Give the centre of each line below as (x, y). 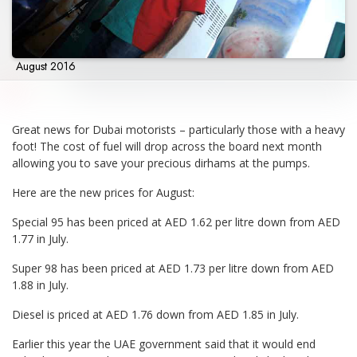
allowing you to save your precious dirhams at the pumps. (161, 163)
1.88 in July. (40, 285)
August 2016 (46, 67)
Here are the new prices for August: (103, 193)
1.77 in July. (40, 239)
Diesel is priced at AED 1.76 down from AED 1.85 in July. (155, 315)
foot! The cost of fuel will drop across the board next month (167, 147)
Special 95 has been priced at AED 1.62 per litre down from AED (176, 222)
